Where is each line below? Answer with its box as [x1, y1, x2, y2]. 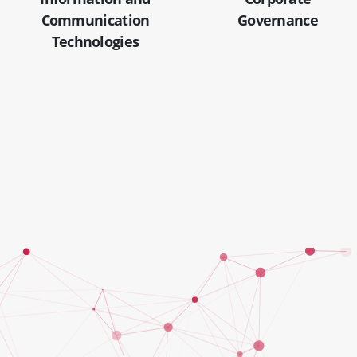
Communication [41, 10, 150, 29]
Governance [237, 10, 318, 29]
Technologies [51, 31, 139, 51]
